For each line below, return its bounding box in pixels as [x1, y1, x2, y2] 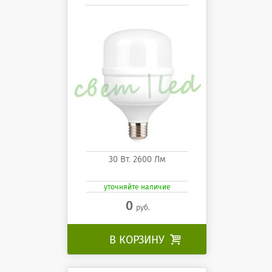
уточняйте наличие [103, 183, 171, 192]
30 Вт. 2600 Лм [108, 153, 166, 165]
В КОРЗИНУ [109, 233, 168, 246]
